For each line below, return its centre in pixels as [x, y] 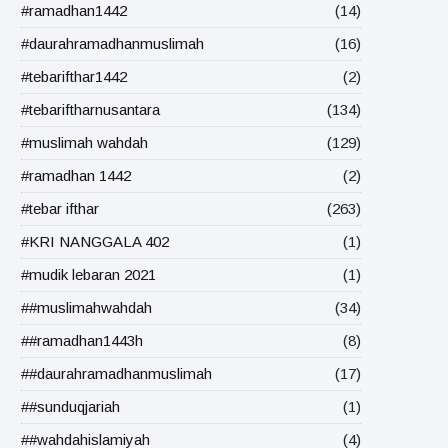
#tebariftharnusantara [90, 109]
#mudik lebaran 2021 [88, 274]
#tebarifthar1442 [74, 76]
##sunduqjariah [70, 406]
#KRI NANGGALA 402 [95, 241]
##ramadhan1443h [82, 340]
